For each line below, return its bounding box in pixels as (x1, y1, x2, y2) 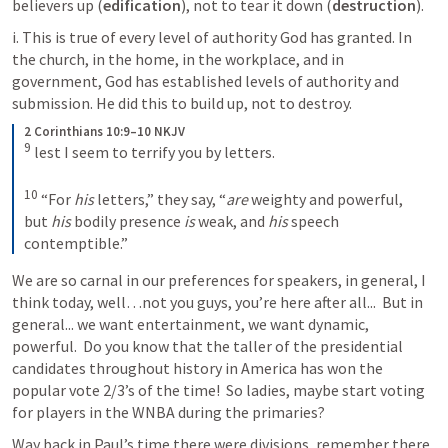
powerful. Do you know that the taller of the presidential (12, 335, 403, 356)
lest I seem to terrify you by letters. (34, 142, 278, 163)
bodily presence (71, 210, 184, 231)
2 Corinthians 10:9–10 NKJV (24, 123, 185, 141)
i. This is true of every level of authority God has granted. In (12, 27, 412, 48)
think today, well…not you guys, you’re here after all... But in (12, 291, 423, 312)
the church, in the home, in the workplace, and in (12, 49, 344, 70)
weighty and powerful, (248, 188, 403, 209)
